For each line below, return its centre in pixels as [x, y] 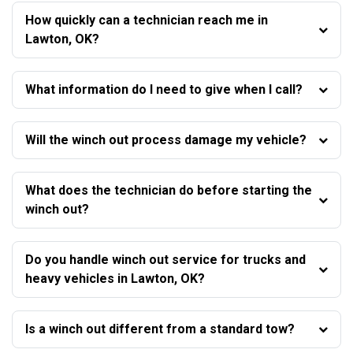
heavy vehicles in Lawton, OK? [115, 278]
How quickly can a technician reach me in [147, 20]
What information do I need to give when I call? [164, 89]
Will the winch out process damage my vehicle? [166, 139]
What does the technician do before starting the [169, 190]
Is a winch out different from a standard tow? [160, 329]
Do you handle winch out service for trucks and [165, 259]
